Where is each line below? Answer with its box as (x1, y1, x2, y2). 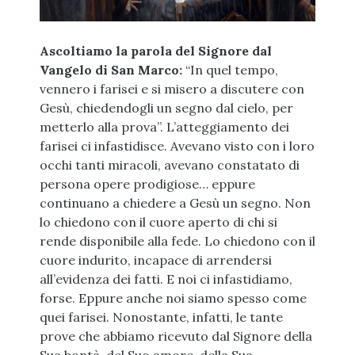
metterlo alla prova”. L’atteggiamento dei (39, 119, 289, 136)
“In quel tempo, (181, 62, 278, 78)
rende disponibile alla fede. (39, 233, 201, 250)
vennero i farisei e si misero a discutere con (39, 81, 304, 97)
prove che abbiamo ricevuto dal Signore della (39, 328, 312, 345)
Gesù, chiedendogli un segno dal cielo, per (39, 100, 293, 116)
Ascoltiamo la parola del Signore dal (39, 43, 272, 59)
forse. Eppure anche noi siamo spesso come (39, 290, 307, 307)
